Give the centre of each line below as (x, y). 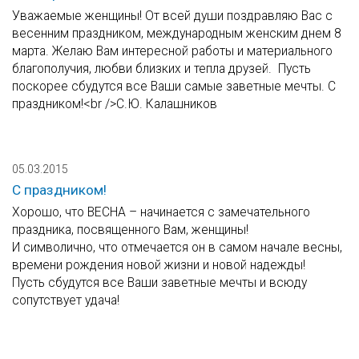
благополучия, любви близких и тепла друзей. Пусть (161, 69)
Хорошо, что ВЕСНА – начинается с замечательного (161, 212)
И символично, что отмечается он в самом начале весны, (177, 248)
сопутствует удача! (66, 301)
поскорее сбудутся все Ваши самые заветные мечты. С (174, 87)
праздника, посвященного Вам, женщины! (130, 230)
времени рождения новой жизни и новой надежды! (159, 265)
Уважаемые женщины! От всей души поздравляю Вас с (172, 16)
